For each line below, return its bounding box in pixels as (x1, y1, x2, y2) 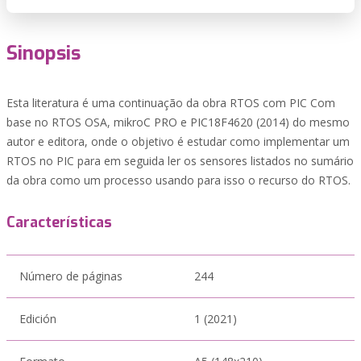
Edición (19, 311, 56, 326)
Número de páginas (19, 268, 122, 284)
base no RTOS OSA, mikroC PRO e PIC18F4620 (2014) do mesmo (6, 114, 350, 130)
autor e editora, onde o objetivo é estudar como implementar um (6, 134, 350, 149)
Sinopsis (6, 40, 81, 66)
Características (6, 213, 112, 232)
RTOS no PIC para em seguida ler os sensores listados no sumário (6, 153, 354, 168)
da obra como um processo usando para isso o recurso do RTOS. (6, 172, 351, 188)
